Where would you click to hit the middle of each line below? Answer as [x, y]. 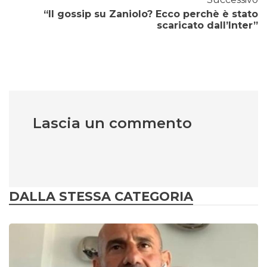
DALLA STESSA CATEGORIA [101, 197]
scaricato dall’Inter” [207, 26]
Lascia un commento [112, 123]
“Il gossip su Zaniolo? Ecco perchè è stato [151, 14]
